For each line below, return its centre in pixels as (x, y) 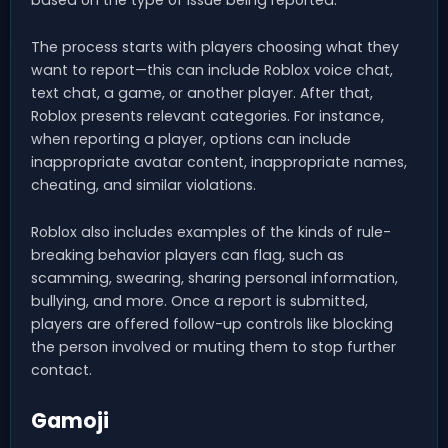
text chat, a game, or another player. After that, (202, 93)
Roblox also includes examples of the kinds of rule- (211, 232)
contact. (61, 370)
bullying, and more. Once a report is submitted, (199, 301)
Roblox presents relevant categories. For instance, (207, 116)
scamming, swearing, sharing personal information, (214, 278)
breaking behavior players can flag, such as (187, 255)
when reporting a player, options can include (191, 139)
